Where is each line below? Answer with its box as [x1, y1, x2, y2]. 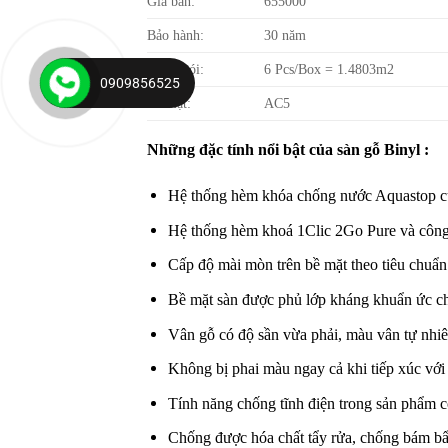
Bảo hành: [147, 27, 204, 44]
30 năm [264, 27, 307, 44]
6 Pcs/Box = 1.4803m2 [264, 61, 395, 78]
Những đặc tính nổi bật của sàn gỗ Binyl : [147, 141, 429, 159]
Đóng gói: [147, 61, 204, 78]
